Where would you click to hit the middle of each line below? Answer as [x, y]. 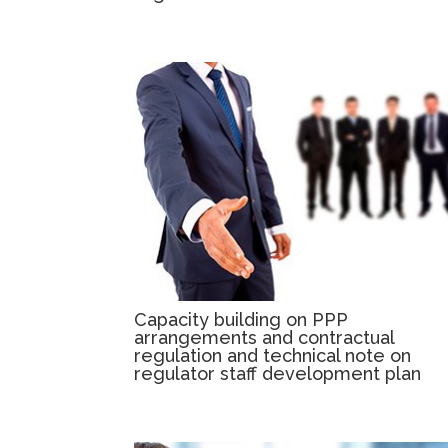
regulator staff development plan [278, 373]
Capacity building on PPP [241, 319]
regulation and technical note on [273, 355]
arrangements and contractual [264, 337]
